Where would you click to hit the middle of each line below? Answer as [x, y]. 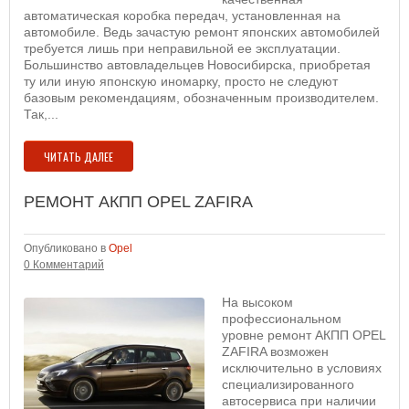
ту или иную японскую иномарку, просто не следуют [181, 81]
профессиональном [282, 319]
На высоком [257, 302]
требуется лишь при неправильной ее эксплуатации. [182, 48]
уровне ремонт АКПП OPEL [304, 335]
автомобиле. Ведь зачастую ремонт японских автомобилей [202, 32]
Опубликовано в [66, 248]
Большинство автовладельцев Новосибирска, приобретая [197, 65]
